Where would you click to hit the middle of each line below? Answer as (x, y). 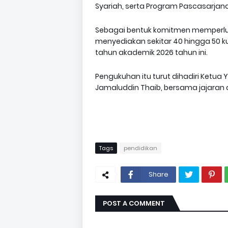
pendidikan (140, 148)
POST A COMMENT (134, 203)
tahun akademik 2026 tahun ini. (151, 52)
